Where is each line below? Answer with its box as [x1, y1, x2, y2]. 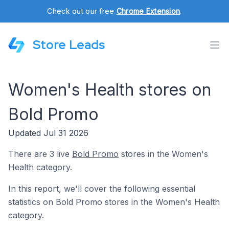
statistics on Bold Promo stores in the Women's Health [8, 197, 220, 207]
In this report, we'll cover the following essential [8, 184, 195, 194]
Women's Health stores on [8, 80, 211, 100]
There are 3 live [8, 149, 72, 159]
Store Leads [33, 37, 105, 53]
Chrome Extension [116, 7, 180, 15]
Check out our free [47, 7, 117, 15]
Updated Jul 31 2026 [8, 128, 88, 138]
